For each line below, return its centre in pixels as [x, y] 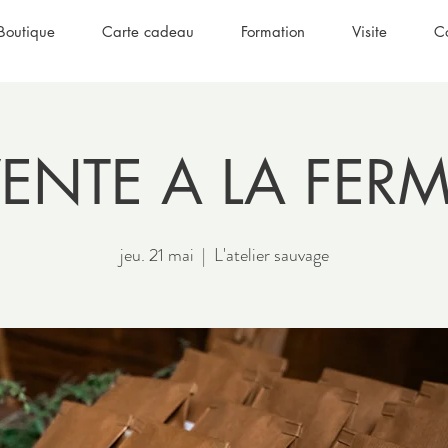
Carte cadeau [147, 31]
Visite [369, 31]
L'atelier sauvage [271, 254]
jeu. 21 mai [156, 254]
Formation [272, 31]
